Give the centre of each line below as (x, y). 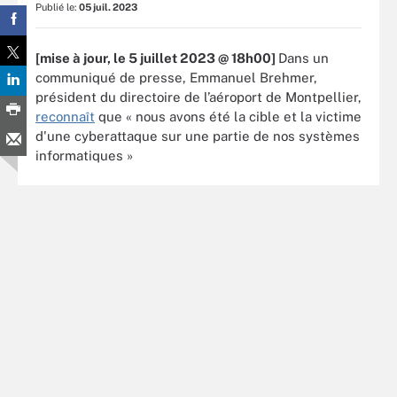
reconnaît (65, 116)
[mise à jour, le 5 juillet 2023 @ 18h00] (157, 58)
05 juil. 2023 (108, 7)
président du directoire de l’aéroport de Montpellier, (198, 97)
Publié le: (57, 7)
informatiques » (86, 155)
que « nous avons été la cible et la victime (228, 116)
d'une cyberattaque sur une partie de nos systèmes (198, 136)
